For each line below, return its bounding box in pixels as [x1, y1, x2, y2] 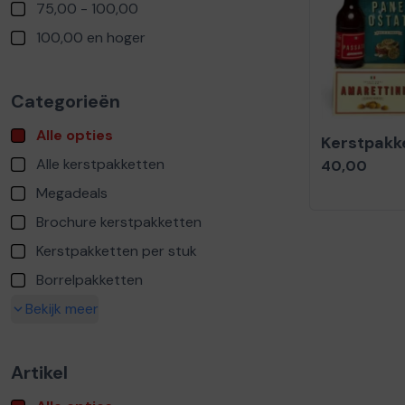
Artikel [11, 361, 68, 384]
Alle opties [36, 126, 113, 145]
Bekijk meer [25, 299, 99, 318]
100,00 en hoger [36, 28, 146, 47]
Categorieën [11, 89, 120, 113]
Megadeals [36, 184, 108, 202]
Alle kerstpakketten [36, 155, 165, 174]
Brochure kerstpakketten [36, 212, 202, 231]
